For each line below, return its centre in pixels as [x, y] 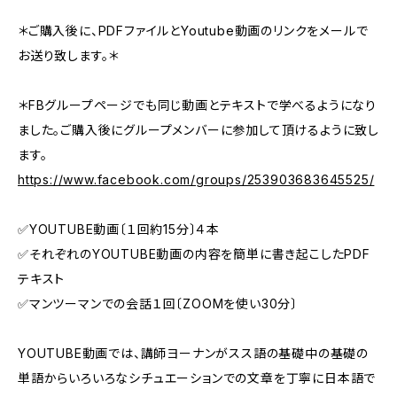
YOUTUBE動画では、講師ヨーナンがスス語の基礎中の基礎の [193, 353]
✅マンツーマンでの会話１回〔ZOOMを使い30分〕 [158, 304]
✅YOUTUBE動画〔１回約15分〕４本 [119, 229]
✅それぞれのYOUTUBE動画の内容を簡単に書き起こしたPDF [194, 254]
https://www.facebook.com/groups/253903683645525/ [196, 179]
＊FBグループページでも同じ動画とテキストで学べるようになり [198, 105]
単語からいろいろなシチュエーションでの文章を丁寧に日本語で [197, 378]
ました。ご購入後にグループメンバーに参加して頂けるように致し [198, 130]
